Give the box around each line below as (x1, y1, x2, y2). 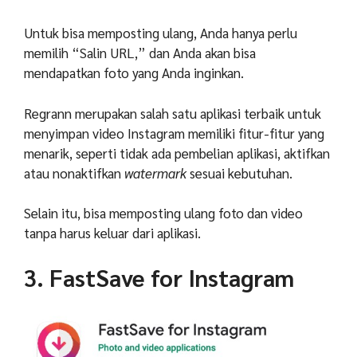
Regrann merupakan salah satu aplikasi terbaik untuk (24, 104, 321, 122)
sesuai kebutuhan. (186, 163, 292, 182)
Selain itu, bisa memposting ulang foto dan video (24, 204, 303, 222)
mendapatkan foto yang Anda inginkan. (24, 64, 244, 82)
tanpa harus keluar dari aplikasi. (24, 224, 201, 242)
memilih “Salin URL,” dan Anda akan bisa (24, 44, 256, 62)
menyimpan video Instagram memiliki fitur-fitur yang (24, 124, 324, 142)
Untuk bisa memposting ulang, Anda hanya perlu (24, 24, 297, 42)
